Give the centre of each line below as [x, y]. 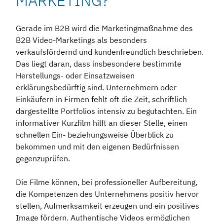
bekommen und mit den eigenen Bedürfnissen [97, 147]
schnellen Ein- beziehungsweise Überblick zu [95, 135]
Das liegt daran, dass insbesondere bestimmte [99, 64]
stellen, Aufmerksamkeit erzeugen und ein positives [108, 206]
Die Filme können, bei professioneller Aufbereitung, [107, 182]
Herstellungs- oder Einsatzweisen [75, 76]
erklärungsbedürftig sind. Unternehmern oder [96, 88]
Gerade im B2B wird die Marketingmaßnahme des [104, 28]
